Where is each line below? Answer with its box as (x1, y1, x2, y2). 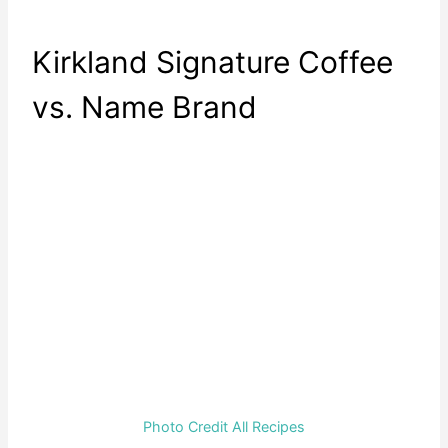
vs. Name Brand (32, 89, 257, 126)
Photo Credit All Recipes (143, 418, 305, 436)
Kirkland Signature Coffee (32, 44, 393, 81)
